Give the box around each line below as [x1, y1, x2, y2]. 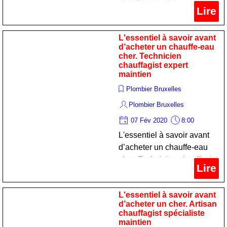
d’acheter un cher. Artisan [119, 200, 217, 208]
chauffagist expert [119, 61, 188, 69]
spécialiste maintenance [119, 22, 206, 31]
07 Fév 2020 [129, 117, 169, 124]
